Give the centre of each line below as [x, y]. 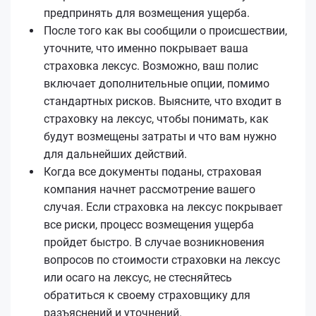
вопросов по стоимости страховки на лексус [162, 260]
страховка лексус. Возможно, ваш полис [151, 66]
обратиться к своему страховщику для [147, 295]
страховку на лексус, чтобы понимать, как [156, 119]
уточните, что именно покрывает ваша [146, 48]
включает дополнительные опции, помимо [157, 83]
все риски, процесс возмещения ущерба [149, 224]
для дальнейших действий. [115, 154]
